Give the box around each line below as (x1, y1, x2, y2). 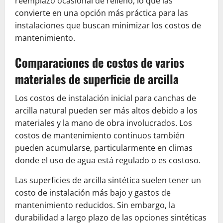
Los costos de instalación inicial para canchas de (15, 93, 196, 104)
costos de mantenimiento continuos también (15, 130, 185, 141)
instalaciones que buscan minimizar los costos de (15, 20, 201, 31)
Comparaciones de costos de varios (15, 53, 184, 72)
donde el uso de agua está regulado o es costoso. (15, 155, 201, 166)
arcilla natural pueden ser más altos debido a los (15, 105, 198, 116)
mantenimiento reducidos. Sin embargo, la (15, 200, 175, 211)
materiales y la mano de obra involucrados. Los (15, 117, 192, 129)
